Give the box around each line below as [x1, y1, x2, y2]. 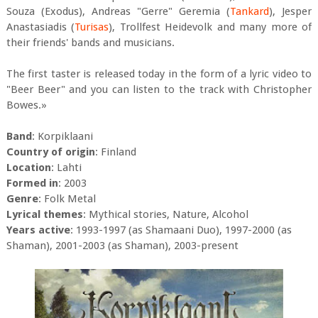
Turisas [75, 21, 109, 34]
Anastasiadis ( [6, 21, 75, 34]
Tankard [230, 5, 270, 18]
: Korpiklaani [31, 130, 93, 143]
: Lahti [50, 161, 82, 175]
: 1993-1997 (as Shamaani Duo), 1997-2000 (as [70, 224, 292, 237]
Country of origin [6, 146, 95, 159]
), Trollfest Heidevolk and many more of [109, 21, 312, 34]
